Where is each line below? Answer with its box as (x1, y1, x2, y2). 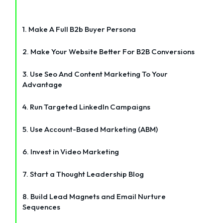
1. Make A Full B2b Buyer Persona (22, 24, 136, 34)
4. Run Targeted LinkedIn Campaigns (22, 102, 151, 111)
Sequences (22, 202, 61, 212)
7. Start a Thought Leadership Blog (22, 169, 144, 179)
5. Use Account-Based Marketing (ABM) (22, 124, 158, 134)
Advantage (22, 79, 63, 89)
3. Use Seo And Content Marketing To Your (22, 69, 168, 79)
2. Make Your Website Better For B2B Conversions (22, 46, 195, 56)
